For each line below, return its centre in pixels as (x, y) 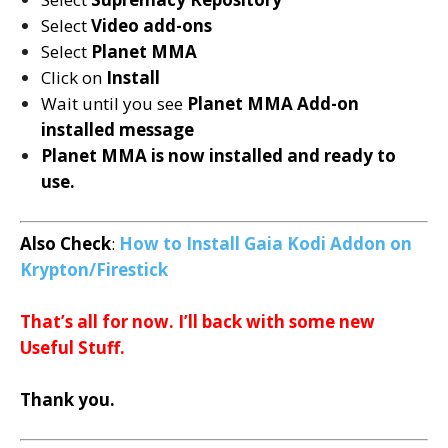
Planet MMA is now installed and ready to (218, 155)
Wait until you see (114, 103)
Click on (73, 77)
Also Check (65, 244)
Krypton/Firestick (94, 270)
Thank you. (67, 400)
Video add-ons (151, 25)
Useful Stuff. (72, 348)
